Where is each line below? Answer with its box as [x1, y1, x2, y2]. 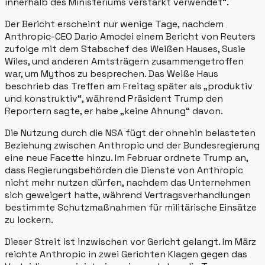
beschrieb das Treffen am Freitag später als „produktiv [5, 79, 253, 92]
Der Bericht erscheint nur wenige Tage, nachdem [5, 17, 224, 30]
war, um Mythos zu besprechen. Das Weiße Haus [5, 67, 218, 80]
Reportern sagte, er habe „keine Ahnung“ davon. [5, 104, 223, 117]
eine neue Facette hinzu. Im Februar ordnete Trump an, [5, 151, 248, 164]
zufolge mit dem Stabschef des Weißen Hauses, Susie [5, 42, 245, 55]
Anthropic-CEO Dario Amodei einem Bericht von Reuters [5, 30, 256, 43]
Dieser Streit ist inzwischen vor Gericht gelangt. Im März [5, 235, 256, 248]
